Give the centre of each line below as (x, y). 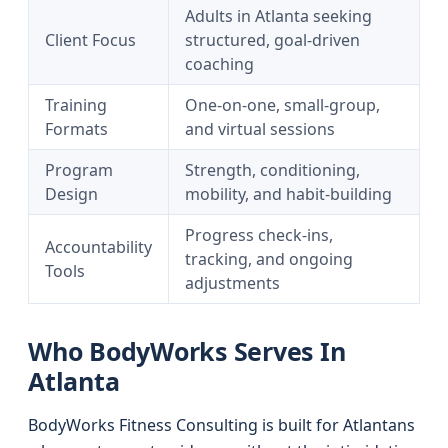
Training (76, 105)
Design (71, 194)
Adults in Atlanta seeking (278, 16)
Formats (76, 129)
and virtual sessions (260, 129)
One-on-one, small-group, (282, 105)
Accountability (98, 247)
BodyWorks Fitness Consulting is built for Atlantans (221, 425)
